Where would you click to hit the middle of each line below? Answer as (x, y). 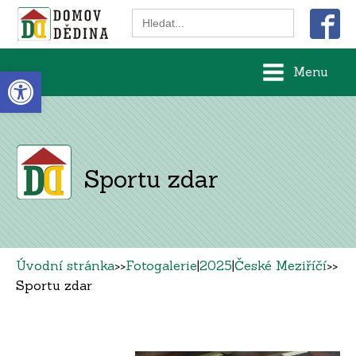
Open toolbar (50, 78)
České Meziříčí (281, 265)
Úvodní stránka (65, 265)
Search (153, 15)
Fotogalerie (161, 265)
